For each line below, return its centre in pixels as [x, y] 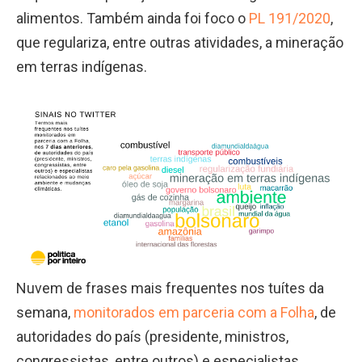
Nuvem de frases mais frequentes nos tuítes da [170, 288]
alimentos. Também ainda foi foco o [133, 19]
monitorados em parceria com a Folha [194, 313]
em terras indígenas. [82, 67]
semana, [45, 313]
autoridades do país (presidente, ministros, [152, 337]
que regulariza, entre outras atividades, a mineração [180, 43]
